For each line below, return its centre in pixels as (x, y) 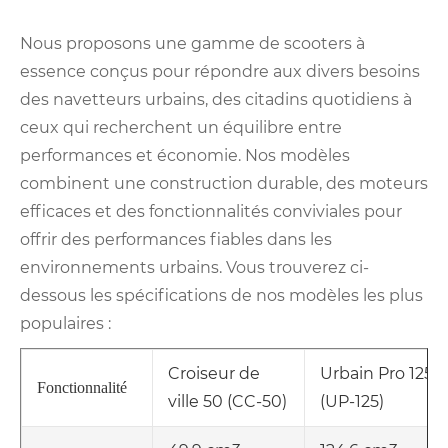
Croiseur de (214, 374)
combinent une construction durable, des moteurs (224, 184)
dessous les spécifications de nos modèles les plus (221, 296)
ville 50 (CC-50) (227, 402)
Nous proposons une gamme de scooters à (192, 44)
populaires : (65, 324)
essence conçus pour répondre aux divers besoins (220, 72)
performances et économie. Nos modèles (185, 156)
